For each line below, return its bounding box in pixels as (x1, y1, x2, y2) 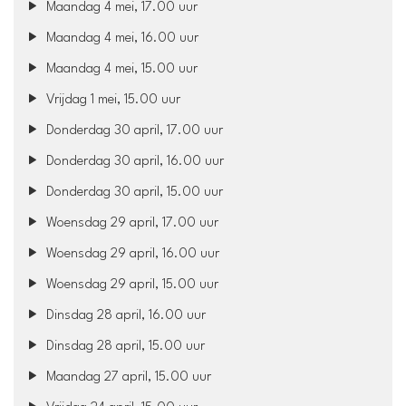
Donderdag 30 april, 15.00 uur (43, 185, 224, 199)
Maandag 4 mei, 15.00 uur (43, 62, 198, 76)
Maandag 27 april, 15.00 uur (43, 370, 212, 384)
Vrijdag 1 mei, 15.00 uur (43, 92, 181, 107)
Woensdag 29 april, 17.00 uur (43, 216, 219, 230)
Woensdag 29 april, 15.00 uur (43, 277, 219, 292)
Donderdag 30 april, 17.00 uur (43, 123, 224, 138)
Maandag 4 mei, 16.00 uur (43, 31, 199, 45)
